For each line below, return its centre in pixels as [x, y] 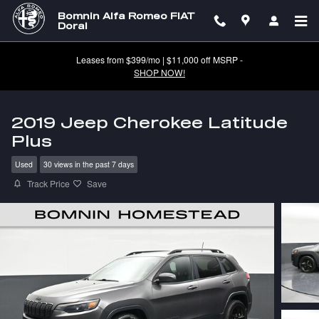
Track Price [48, 183]
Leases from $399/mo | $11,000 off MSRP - [159, 59]
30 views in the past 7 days [88, 164]
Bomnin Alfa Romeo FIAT [126, 16]
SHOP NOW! [159, 72]
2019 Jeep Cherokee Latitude [150, 122]
